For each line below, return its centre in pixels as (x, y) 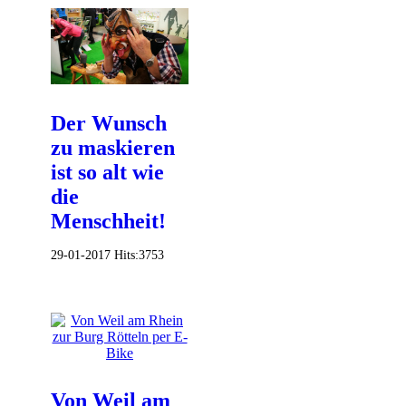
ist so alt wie (107, 173)
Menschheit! (108, 222)
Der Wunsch (109, 124)
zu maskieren (113, 148)
